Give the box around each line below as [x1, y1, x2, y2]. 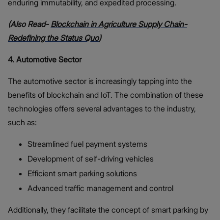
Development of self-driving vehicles [27, 153, 154, 164]
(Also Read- [8, 19, 51, 29]
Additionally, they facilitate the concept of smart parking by [8, 204, 208, 215]
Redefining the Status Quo [8, 32, 99, 43]
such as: [8, 117, 37, 127]
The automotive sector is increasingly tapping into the [8, 76, 192, 86]
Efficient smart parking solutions [27, 168, 137, 178]
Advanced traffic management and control [27, 183, 173, 193]
